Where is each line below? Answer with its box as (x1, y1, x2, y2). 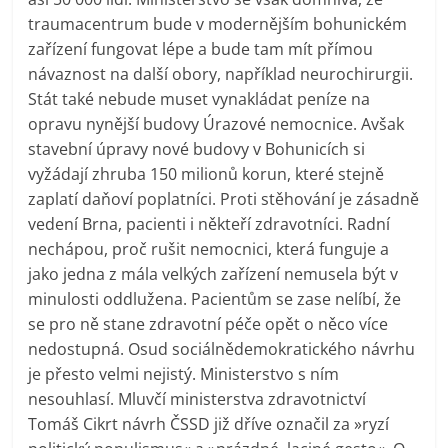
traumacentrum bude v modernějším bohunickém (28, 12, 408, 35)
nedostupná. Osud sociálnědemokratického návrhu (28, 337, 416, 360)
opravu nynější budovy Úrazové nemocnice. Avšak (28, 112, 405, 135)
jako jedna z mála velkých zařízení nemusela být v (28, 262, 399, 285)
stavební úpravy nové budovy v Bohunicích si (28, 137, 366, 160)
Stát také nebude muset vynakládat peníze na (28, 87, 371, 110)
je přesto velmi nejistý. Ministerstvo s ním (28, 362, 340, 385)
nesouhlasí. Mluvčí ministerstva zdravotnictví (28, 387, 367, 410)
